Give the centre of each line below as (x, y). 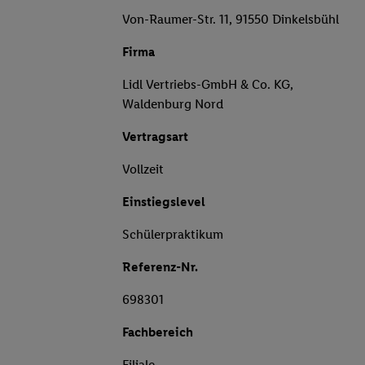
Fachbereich (158, 332)
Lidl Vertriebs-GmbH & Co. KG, (208, 85)
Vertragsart (155, 137)
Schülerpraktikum (173, 235)
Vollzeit (143, 169)
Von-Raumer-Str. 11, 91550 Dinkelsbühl (231, 20)
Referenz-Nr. (160, 267)
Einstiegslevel (164, 202)
